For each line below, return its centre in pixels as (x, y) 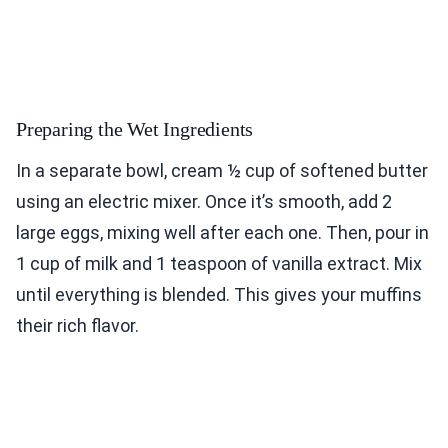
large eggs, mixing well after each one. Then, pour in (222, 233)
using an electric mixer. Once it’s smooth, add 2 (204, 202)
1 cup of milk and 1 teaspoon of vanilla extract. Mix (219, 264)
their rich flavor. (77, 326)
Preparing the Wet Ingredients (135, 129)
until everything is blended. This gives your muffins (219, 295)
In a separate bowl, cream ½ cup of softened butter (222, 171)
